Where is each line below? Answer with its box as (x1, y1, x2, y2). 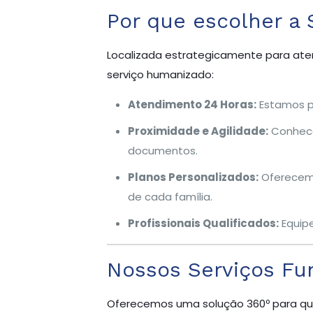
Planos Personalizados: (127, 170, 259, 184)
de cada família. (127, 189, 212, 204)
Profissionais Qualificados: (127, 216, 279, 231)
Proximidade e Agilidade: (127, 124, 268, 138)
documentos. (127, 143, 198, 158)
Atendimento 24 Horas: (127, 97, 256, 112)
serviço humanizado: (106, 67, 214, 82)
